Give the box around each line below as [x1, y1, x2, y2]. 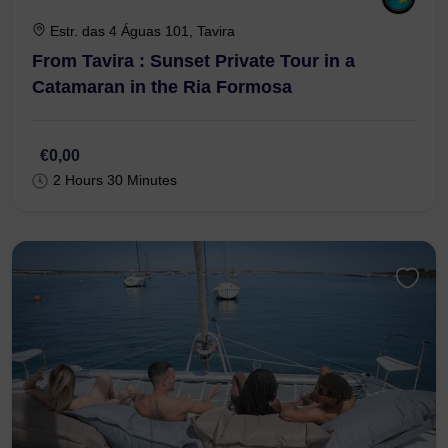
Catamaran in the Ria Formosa [32, 137, 292, 158]
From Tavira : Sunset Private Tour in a [32, 111, 355, 132]
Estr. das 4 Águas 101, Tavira [50, 83, 235, 100]
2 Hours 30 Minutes [53, 232, 177, 249]
